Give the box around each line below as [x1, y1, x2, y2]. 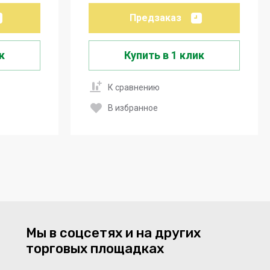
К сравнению [108, 83, 160, 93]
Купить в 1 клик [124, 48, 204, 61]
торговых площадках [26, 240, 165, 257]
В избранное [108, 102, 158, 113]
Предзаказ [129, 12, 181, 24]
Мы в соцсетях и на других [26, 224, 201, 241]
